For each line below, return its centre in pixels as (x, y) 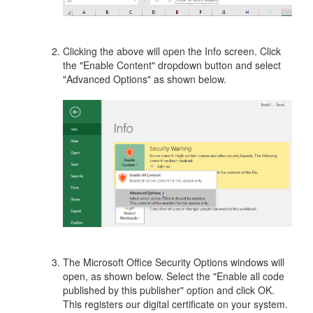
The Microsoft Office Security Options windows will (174, 262)
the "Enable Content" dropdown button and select (172, 65)
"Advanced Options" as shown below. (145, 79)
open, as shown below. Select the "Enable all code (174, 276)
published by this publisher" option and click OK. (169, 290)
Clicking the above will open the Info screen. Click (172, 51)
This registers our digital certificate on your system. (175, 304)
